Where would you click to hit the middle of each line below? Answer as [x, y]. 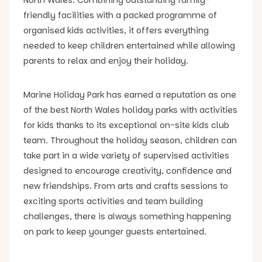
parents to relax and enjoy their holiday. [106, 61]
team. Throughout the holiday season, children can [130, 140]
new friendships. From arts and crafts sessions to [126, 186]
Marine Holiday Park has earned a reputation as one [130, 94]
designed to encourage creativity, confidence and [127, 170]
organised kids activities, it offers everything [116, 30]
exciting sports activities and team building [113, 201]
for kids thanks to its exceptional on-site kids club [126, 125]
